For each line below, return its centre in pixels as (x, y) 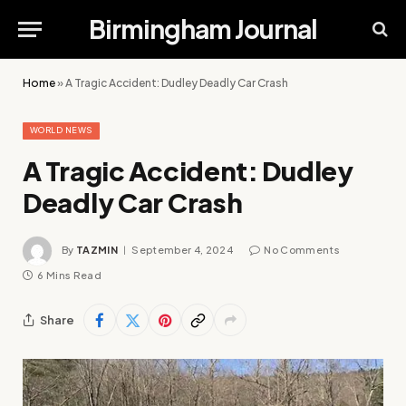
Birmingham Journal (203, 29)
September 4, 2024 (182, 249)
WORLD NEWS (61, 130)
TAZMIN (97, 249)
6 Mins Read (69, 275)
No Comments (302, 249)
